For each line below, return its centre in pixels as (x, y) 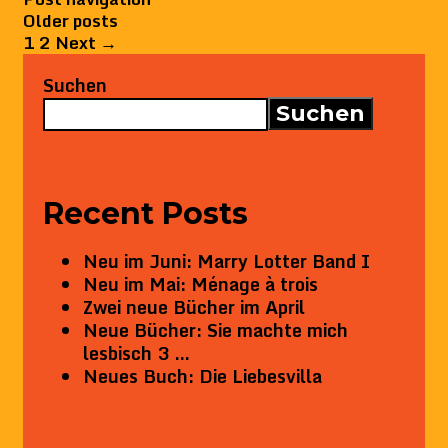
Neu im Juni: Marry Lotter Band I (226, 261)
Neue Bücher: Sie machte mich (215, 330)
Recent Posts (145, 214)
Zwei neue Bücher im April (194, 307)
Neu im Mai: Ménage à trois (200, 284)
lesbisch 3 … (136, 353)
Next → (86, 43)
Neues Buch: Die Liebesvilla (202, 376)
